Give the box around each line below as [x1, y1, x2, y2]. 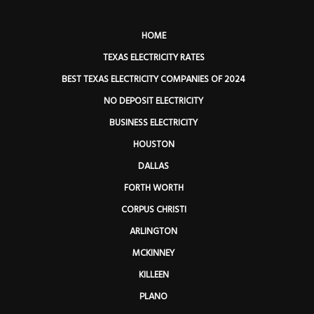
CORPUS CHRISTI [121, 203, 186, 217]
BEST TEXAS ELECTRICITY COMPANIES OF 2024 [62, 72, 245, 87]
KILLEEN [138, 268, 169, 282]
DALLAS [138, 159, 169, 174]
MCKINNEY [132, 246, 175, 261]
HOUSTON [132, 137, 175, 152]
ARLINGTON [130, 224, 177, 239]
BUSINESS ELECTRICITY [109, 116, 198, 130]
